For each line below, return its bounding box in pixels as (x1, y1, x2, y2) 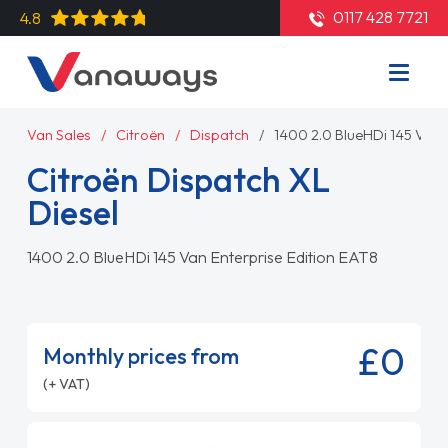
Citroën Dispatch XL (26, 158, 330, 201)
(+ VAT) (42, 375, 90, 393)
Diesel (26, 191, 119, 234)
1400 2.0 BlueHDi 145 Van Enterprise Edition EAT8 (26, 247, 378, 267)
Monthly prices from (42, 342, 239, 370)
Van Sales (26, 126, 91, 144)
